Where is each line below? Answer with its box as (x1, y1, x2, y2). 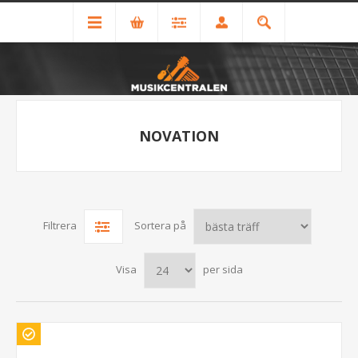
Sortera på (133, 218, 186, 233)
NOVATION (139, 126, 219, 146)
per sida (202, 262, 243, 277)
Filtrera (42, 218, 77, 233)
